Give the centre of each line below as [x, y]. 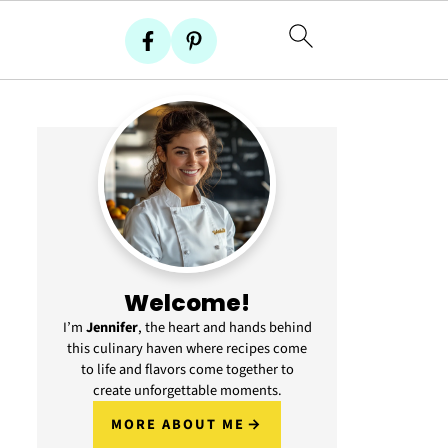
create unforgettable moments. [187, 390]
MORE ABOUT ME [177, 424]
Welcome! [187, 302]
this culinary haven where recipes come [187, 348]
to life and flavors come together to [187, 369]
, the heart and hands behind [224, 327]
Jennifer [111, 327]
